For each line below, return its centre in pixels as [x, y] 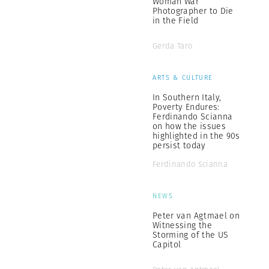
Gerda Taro [173, 46]
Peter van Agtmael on [196, 216]
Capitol [167, 244]
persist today [179, 145]
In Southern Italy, [187, 97]
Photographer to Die [193, 11]
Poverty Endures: [186, 107]
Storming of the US [191, 235]
